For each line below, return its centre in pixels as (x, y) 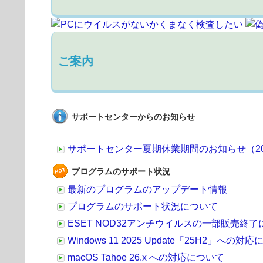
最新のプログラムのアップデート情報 (147, 189)
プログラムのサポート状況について (143, 206)
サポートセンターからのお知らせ (133, 117)
